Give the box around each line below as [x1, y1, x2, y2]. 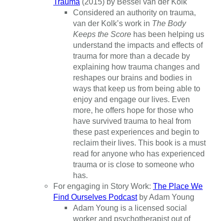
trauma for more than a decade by [73, 51, 190, 60]
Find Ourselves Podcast [53, 192, 137, 201]
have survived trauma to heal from [73, 116, 191, 125]
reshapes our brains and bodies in [73, 73, 192, 82]
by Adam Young [137, 192, 194, 201]
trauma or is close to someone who [73, 159, 194, 169]
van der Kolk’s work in [73, 18, 152, 28]
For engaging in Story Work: [53, 181, 153, 190]
